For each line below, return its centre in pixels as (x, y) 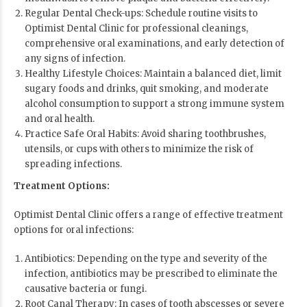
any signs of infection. (75, 59)
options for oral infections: (74, 230)
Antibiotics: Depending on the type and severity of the (146, 259)
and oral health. (59, 119)
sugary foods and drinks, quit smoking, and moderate (146, 89)
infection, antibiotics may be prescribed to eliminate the (151, 274)
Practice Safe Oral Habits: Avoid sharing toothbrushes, (145, 134)
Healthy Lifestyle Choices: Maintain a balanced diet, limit (153, 74)
